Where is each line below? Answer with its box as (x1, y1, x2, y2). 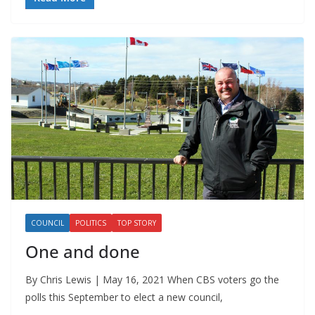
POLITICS (75, 217, 106, 228)
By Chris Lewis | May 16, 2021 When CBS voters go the (25, 272, 279, 286)
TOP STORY (117, 217, 156, 228)
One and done (25, 239, 140, 263)
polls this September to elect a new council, (25, 290, 223, 304)
